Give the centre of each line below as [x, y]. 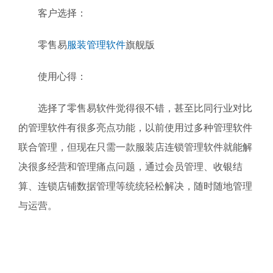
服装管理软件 [96, 45]
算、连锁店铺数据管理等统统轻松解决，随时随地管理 [135, 186]
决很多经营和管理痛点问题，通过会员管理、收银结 [130, 167]
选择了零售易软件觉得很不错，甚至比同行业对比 [135, 108]
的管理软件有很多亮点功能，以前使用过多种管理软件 [135, 128]
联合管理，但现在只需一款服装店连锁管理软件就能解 [135, 147]
